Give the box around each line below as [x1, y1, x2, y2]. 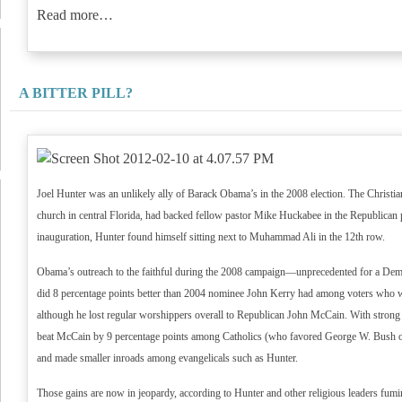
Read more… [37, 7, 113, 22]
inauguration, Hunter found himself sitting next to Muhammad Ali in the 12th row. [37, 231, 385, 243]
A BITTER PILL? [19, 85, 133, 100]
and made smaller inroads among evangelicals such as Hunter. [37, 352, 298, 364]
